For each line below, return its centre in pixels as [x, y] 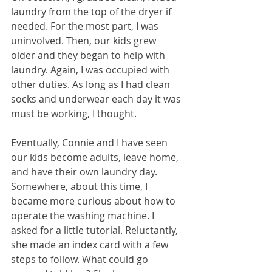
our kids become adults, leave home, [96, 158]
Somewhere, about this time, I [80, 187]
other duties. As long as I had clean [92, 85]
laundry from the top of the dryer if [92, 12]
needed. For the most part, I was [86, 26]
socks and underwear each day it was [97, 99]
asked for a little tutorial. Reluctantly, [96, 230]
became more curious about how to [94, 201]
